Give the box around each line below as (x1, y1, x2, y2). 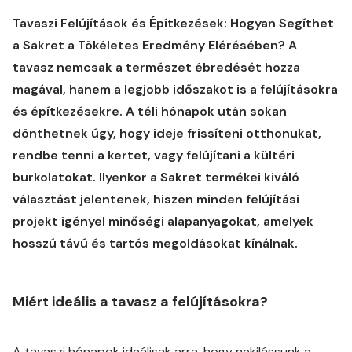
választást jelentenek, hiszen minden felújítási (13, 191, 299, 207)
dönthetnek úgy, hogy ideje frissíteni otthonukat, (13, 125, 321, 141)
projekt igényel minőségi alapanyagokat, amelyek (13, 213, 313, 229)
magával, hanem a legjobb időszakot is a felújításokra (13, 81, 338, 97)
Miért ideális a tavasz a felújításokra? (13, 292, 268, 311)
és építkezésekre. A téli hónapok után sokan (13, 103, 287, 119)
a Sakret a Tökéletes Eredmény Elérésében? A (13, 37, 297, 53)
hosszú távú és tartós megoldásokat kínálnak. (13, 235, 298, 251)
